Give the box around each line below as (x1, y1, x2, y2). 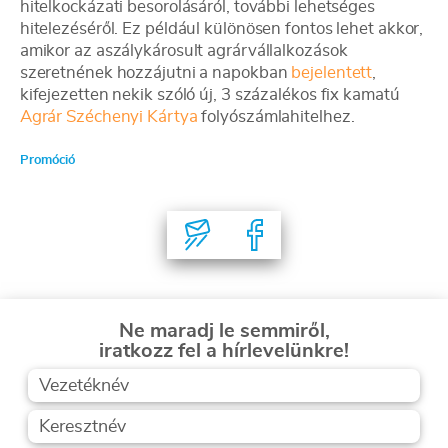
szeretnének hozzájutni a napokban (19, 64, 292, 81)
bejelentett (291, 64, 373, 81)
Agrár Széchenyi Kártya (19, 108, 198, 125)
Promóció (19, 154, 75, 167)
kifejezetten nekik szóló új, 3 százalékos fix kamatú (19, 86, 400, 103)
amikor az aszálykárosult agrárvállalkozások (19, 42, 348, 59)
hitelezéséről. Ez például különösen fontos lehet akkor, (19, 20, 424, 37)
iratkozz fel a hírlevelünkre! (99, 341, 349, 361)
